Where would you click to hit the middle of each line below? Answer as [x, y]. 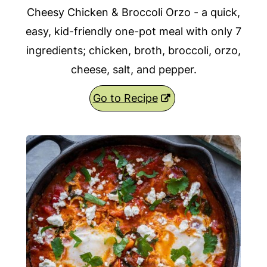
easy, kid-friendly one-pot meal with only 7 [133, 32]
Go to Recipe [125, 98]
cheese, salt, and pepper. [133, 70]
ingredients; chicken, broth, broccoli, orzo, [133, 51]
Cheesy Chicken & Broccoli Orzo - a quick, [133, 13]
